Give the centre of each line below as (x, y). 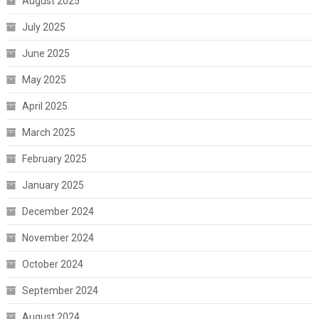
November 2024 (58, 238)
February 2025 (54, 159)
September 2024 (60, 291)
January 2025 (53, 185)
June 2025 (46, 54)
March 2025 (48, 133)
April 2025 (45, 106)
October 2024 (52, 265)
